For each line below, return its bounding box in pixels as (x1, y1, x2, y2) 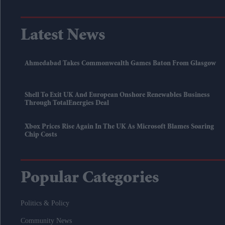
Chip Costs (25, 131, 57, 139)
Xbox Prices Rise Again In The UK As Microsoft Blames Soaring (25, 123, 214, 131)
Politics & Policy (21, 199, 69, 207)
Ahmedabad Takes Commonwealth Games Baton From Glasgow (25, 60, 216, 67)
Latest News (21, 27, 105, 45)
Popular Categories (21, 170, 159, 187)
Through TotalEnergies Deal (25, 99, 109, 107)
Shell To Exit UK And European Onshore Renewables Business (25, 91, 210, 99)
